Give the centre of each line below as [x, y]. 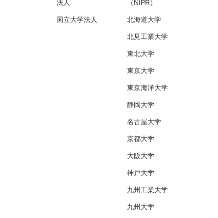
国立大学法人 [77, 19]
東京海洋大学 [148, 87]
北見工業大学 [148, 36]
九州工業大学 [148, 190]
